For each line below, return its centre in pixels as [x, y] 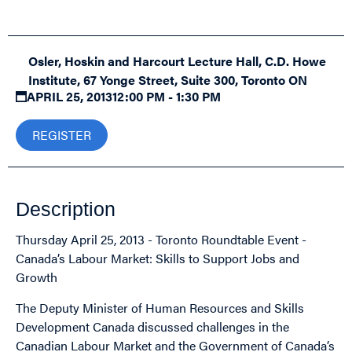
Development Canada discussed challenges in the [152, 326]
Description [66, 209]
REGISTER [62, 135]
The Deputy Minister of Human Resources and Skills [160, 307]
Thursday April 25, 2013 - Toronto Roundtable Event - [161, 240]
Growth [37, 277]
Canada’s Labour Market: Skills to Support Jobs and [158, 258]
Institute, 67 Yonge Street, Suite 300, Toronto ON [168, 80]
